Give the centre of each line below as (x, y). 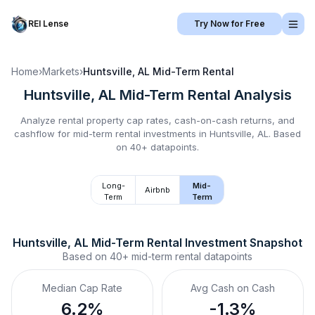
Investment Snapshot (242, 243)
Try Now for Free (230, 24)
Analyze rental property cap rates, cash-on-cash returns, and (157, 120)
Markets (61, 71)
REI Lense (49, 24)
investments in (175, 134)
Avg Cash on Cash (233, 288)
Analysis (261, 95)
